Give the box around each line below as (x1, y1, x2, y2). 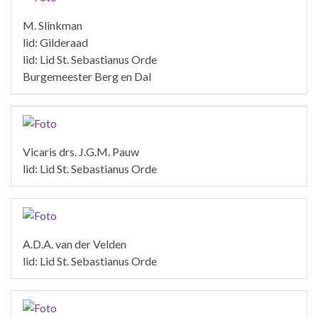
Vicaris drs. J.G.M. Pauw (23, 144, 139, 158)
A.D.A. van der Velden (23, 236, 126, 251)
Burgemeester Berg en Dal (23, 69, 151, 83)
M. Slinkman (23, 18, 82, 32)
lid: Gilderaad (23, 35, 88, 49)
